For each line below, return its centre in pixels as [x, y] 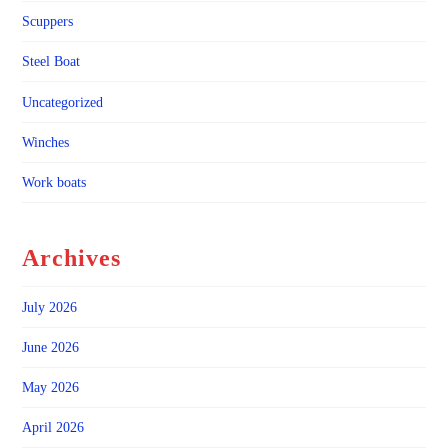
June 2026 [51, 347]
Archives [72, 258]
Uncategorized [63, 102]
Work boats [54, 182]
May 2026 [51, 387]
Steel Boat [51, 62]
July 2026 [50, 307]
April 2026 [53, 428]
